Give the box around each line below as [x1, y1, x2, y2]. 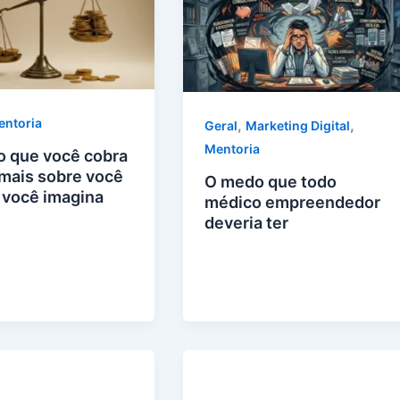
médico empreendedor [204, 192, 381, 212]
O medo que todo [204, 171, 337, 191]
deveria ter [204, 212, 289, 232]
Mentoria [204, 140, 261, 156]
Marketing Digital [246, 117, 351, 133]
